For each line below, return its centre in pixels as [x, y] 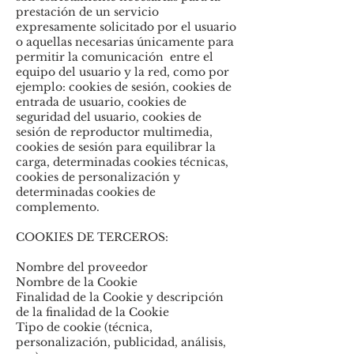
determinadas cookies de [86, 192]
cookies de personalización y [98, 177]
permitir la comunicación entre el [115, 57]
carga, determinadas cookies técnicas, [122, 162]
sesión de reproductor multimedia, [114, 132]
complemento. [58, 207]
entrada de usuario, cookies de [101, 102]
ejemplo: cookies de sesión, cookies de [124, 87]
